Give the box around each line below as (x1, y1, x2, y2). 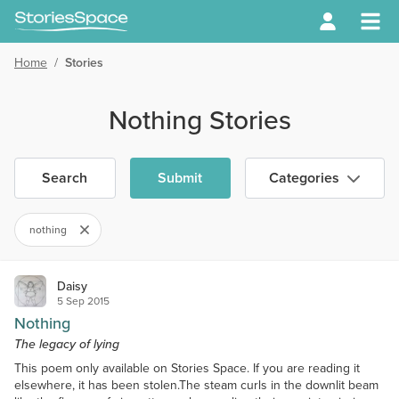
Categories (269, 167, 340, 188)
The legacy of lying (14, 335, 119, 353)
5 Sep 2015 (57, 292, 110, 308)
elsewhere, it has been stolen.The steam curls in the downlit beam (14, 376, 379, 394)
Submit (158, 167, 203, 188)
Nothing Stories (108, 101, 291, 138)
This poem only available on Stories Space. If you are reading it (14, 359, 360, 377)
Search (42, 167, 88, 188)
